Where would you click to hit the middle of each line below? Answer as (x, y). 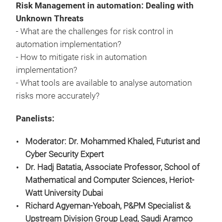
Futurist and (178, 141)
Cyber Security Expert (64, 154)
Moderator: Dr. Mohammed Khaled (89, 141)
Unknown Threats (50, 19)
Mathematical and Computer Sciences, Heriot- (110, 180)
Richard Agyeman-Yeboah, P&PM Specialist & (108, 206)
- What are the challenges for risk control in (94, 31)
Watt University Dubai (64, 193)
